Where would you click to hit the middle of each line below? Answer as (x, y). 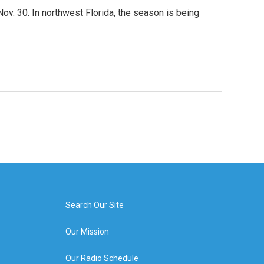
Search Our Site (94, 205)
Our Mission (87, 231)
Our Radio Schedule (102, 258)
